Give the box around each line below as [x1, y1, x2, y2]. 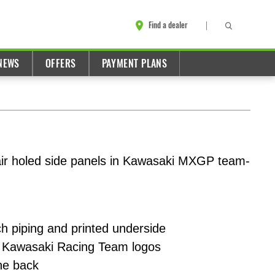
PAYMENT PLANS [101, 57, 168, 70]
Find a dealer [149, 20, 188, 31]
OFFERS [45, 57, 76, 70]
